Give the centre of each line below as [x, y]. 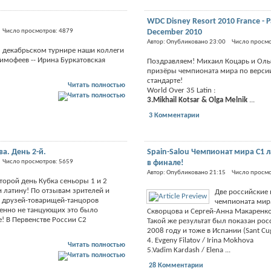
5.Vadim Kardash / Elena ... [188, 250]
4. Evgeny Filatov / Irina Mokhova [200, 240]
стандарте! [165, 80]
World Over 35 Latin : [181, 90]
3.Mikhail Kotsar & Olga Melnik [198, 100]
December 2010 [174, 32]
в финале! [165, 163]
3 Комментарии [174, 115]
